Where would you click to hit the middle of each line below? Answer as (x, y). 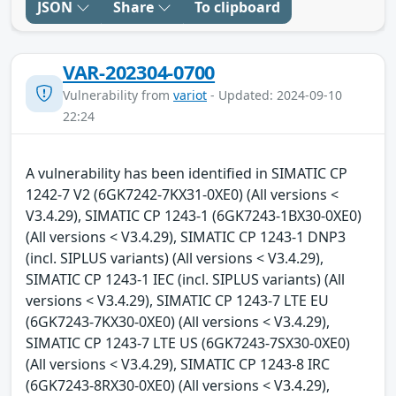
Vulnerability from (118, 95)
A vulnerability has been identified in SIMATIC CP (187, 173)
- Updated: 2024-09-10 (274, 95)
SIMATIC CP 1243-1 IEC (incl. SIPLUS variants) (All (185, 279)
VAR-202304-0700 (139, 72)
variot (190, 95)
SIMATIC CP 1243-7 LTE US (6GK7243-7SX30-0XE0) (188, 343)
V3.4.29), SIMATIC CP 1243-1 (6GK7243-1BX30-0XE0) (194, 215)
